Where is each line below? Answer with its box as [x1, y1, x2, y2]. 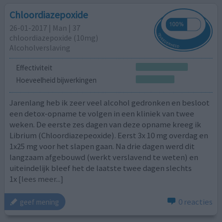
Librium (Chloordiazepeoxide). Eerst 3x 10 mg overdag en [9, 129, 209, 141]
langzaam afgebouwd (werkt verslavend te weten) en [9, 151, 199, 163]
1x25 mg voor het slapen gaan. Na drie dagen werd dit [9, 140, 195, 152]
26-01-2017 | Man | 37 [9, 23, 81, 33]
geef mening [20, 197, 59, 207]
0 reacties [178, 196, 213, 208]
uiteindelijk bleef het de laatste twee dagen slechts [9, 162, 192, 173]
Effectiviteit [15, 62, 53, 72]
